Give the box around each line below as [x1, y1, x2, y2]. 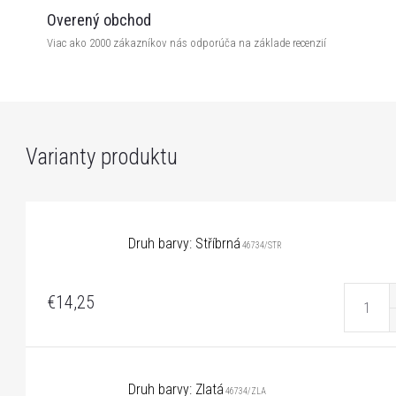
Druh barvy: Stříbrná [128, 235, 240, 252]
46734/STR [240, 240, 281, 250]
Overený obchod [47, 11, 151, 29]
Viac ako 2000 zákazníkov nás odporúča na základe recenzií [47, 36, 326, 49]
